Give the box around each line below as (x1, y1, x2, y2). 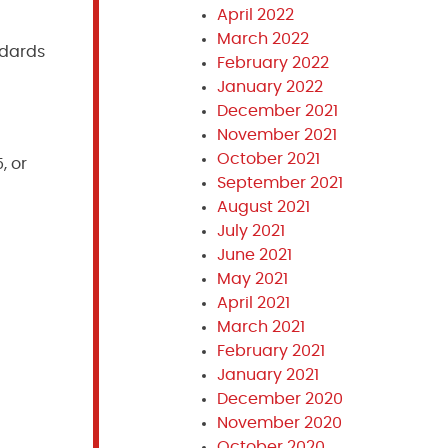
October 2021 (216, 151, 320, 167)
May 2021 (216, 271, 288, 287)
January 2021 (216, 367, 319, 383)
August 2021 (216, 199, 310, 215)
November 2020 (216, 415, 342, 431)
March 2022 (216, 31, 309, 47)
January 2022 (216, 79, 323, 95)
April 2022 (216, 7, 294, 23)
